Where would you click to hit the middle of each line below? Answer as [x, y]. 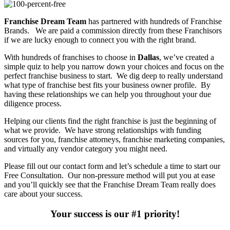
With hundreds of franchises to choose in [71, 57]
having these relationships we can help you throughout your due [108, 94]
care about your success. [43, 194]
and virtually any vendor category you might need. [86, 149]
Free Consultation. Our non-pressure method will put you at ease [110, 176]
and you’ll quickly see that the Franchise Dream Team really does [110, 185]
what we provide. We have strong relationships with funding [103, 130]
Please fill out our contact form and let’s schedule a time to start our [112, 166]
